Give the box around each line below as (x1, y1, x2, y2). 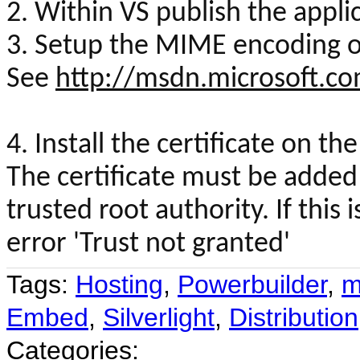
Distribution (229, 303, 358, 333)
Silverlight (103, 303, 215, 333)
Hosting (76, 270, 163, 300)
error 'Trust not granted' (6, 230, 290, 260)
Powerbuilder (178, 270, 327, 300)
